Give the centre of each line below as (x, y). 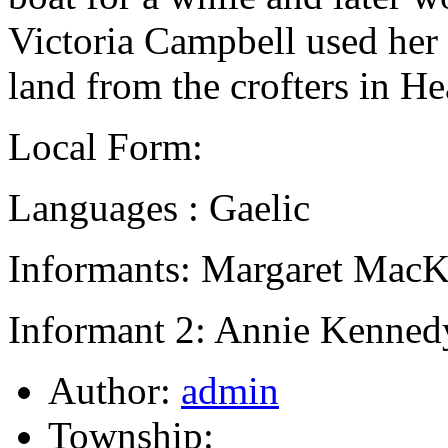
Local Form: (105, 147)
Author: (114, 391)
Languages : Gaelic (159, 208)
